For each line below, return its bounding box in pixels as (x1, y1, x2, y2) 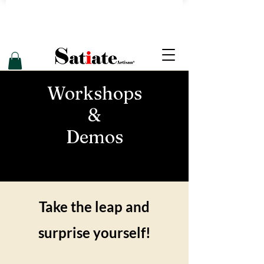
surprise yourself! (38, 223, 151, 241)
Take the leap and (39, 197, 150, 215)
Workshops (47, 82, 142, 104)
